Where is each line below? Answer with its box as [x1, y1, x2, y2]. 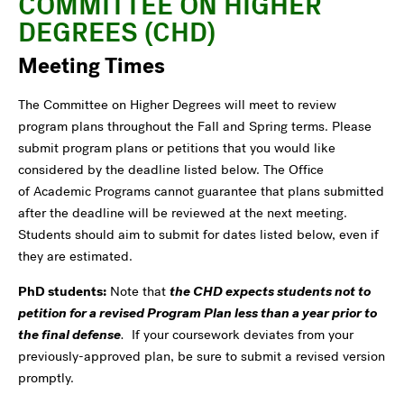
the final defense [18, 325, 121, 344]
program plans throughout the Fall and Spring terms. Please [18, 116, 372, 135]
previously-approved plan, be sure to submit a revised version [18, 346, 385, 365]
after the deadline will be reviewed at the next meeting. [18, 203, 347, 222]
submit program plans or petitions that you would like [18, 138, 335, 157]
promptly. [18, 368, 74, 387]
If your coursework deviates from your [132, 325, 353, 344]
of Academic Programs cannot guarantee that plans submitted [18, 181, 384, 200]
